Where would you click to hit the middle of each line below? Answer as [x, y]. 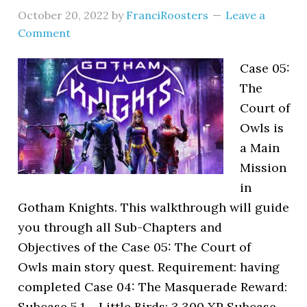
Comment [45, 33]
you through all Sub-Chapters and [120, 227]
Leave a [246, 15]
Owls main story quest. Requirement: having [149, 267]
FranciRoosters [168, 15]
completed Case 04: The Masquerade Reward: [153, 287]
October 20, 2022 [64, 15]
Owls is [262, 128]
